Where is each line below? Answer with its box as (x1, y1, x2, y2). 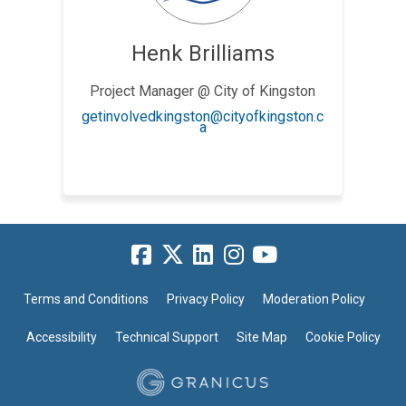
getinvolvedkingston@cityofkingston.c (82, 108, 324, 126)
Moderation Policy (262, 291, 365, 306)
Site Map (236, 329, 287, 344)
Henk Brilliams (130, 41, 275, 67)
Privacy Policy (166, 291, 245, 306)
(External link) (205, 118, 291, 136)
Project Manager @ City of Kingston (90, 82, 316, 101)
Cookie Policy (304, 329, 381, 344)
